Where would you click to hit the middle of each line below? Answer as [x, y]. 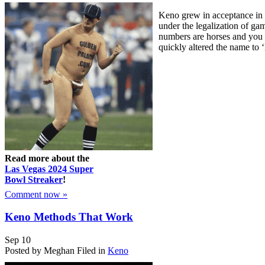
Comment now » [36, 194]
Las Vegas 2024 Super [49, 169]
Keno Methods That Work [69, 217]
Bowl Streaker [34, 179]
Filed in [91, 251]
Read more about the [47, 158]
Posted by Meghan [40, 251]
